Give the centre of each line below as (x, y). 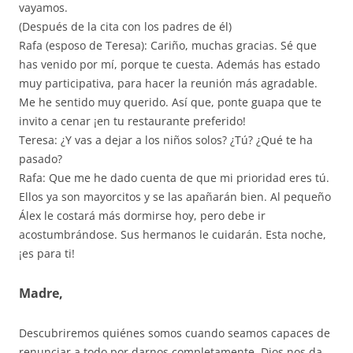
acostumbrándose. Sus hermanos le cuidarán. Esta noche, (173, 234)
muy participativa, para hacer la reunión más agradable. (168, 83)
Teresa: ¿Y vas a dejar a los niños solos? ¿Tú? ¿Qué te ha (166, 139)
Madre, (41, 293)
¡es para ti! (47, 253)
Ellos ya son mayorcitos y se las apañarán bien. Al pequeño (175, 196)
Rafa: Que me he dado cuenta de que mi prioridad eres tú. (174, 177)
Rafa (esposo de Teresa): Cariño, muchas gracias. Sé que (168, 45)
